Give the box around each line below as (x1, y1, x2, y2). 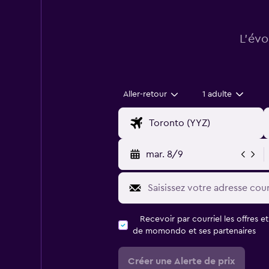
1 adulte (202, 90, 232, 98)
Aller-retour (122, 90, 167, 98)
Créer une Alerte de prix (127, 256, 235, 266)
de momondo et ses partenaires (132, 227, 256, 235)
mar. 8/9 (145, 150, 183, 159)
